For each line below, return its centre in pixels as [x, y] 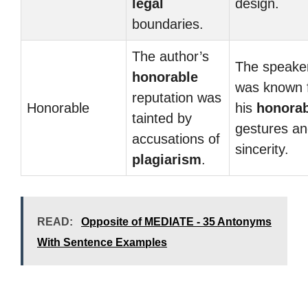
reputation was [177, 98]
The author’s [170, 56]
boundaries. [168, 24]
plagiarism [167, 159]
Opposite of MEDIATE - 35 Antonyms [176, 222]
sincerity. [262, 149]
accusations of [176, 139]
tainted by [162, 118]
